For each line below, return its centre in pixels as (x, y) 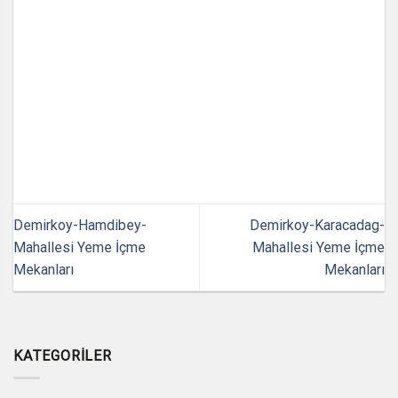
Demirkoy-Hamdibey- (80, 225)
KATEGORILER (63, 356)
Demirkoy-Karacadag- (317, 225)
